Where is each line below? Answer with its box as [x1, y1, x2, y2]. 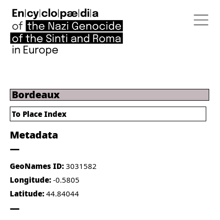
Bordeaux [12, 88, 60, 101]
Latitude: [10, 189, 46, 198]
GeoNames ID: [10, 161, 66, 171]
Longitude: [10, 175, 53, 185]
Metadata [10, 128, 58, 141]
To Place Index [12, 109, 66, 119]
